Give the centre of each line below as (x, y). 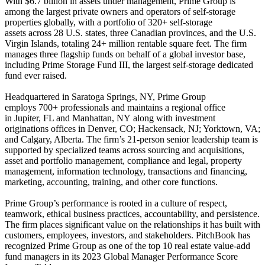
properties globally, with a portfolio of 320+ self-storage (109, 22)
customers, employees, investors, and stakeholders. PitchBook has (127, 235)
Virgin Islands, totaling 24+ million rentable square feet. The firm (126, 43)
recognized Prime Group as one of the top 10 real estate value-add (127, 245)
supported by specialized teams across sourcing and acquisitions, (125, 150)
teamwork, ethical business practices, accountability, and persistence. (132, 214)
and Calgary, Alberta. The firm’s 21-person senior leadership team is (131, 139)
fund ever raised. (36, 75)
